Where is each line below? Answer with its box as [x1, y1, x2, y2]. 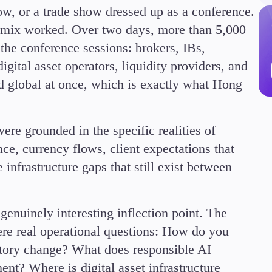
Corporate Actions [146, 95, 241, 112]
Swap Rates [146, 142, 207, 159]
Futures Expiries [146, 126, 231, 143]
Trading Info [146, 79, 211, 96]
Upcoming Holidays [146, 158, 252, 175]
